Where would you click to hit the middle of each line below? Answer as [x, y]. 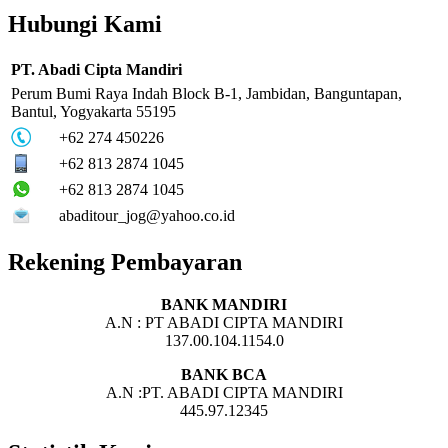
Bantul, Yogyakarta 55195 [93, 111]
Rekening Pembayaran [125, 262]
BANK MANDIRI [224, 305]
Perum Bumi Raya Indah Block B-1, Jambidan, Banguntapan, [206, 93]
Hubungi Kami [85, 23]
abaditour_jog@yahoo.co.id [147, 215]
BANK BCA [224, 375]
